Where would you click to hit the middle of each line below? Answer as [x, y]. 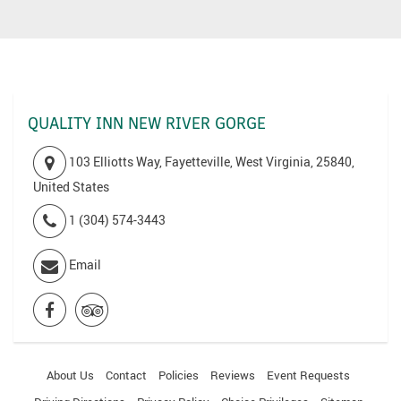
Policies [179, 375]
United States [71, 187]
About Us [70, 375]
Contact [126, 375]
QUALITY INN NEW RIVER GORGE [147, 124]
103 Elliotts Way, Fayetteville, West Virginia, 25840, [212, 162]
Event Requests [308, 375]
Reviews [233, 375]
